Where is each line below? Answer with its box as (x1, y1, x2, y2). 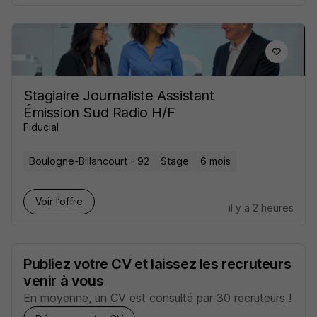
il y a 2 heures (229, 202, 294, 214)
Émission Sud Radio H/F (23, 104, 175, 121)
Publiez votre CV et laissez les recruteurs (23, 255, 292, 272)
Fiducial (23, 121, 59, 133)
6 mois (200, 155, 231, 167)
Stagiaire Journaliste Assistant (23, 87, 214, 104)
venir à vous (23, 272, 104, 289)
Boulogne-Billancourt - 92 (29, 155, 149, 167)
